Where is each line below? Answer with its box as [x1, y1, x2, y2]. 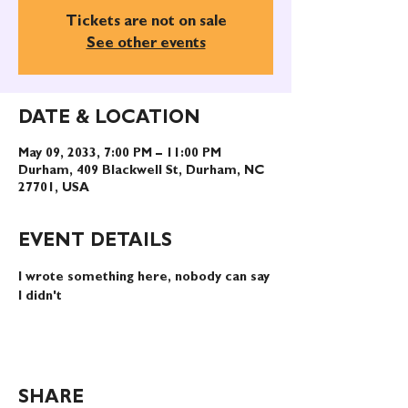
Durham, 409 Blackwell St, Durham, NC [18, 165, 264, 178]
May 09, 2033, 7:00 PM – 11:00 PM [18, 148, 221, 160]
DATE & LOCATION [18, 110, 200, 128]
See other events [86, 37, 206, 52]
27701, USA [18, 182, 89, 195]
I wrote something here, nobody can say [18, 271, 273, 284]
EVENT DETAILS [18, 233, 172, 251]
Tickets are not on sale [65, 15, 227, 30]
